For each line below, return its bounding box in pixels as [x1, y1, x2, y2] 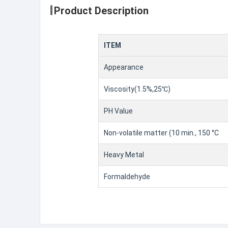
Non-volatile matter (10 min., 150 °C [103, 129, 219, 137]
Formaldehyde [103, 173, 150, 181]
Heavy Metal [103, 151, 144, 159]
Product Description [54, 5, 149, 17]
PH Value [103, 107, 133, 115]
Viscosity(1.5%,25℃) [103, 85, 170, 93]
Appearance [103, 63, 144, 71]
